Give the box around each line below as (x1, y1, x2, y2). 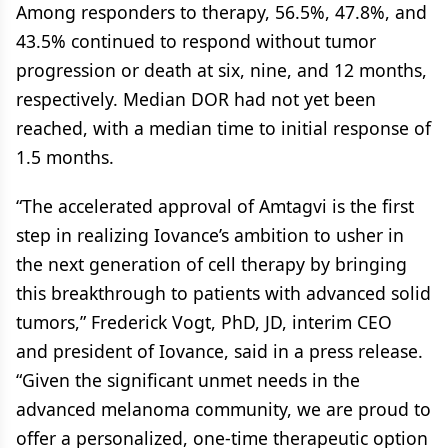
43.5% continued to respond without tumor (16, 29, 376, 53)
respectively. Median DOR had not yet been (16, 87, 376, 111)
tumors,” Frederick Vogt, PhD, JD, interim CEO (16, 310, 392, 334)
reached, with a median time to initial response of (16, 116, 431, 140)
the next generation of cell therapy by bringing (16, 252, 407, 276)
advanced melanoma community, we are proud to (16, 397, 431, 421)
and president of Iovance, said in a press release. (16, 339, 423, 363)
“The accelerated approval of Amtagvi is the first (16, 194, 414, 218)
